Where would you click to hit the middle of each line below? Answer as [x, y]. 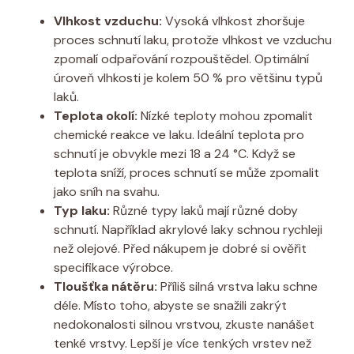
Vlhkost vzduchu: [108, 21]
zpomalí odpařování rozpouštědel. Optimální [181, 58]
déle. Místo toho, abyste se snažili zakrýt [170, 305]
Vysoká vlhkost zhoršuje [233, 21]
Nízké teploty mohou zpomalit [225, 115]
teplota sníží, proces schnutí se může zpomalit [186, 172]
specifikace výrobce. [113, 267]
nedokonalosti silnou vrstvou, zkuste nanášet [184, 324]
